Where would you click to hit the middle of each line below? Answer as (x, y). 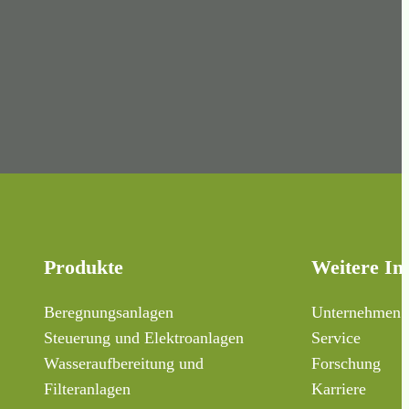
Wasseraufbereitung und (124, 363)
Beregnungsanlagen (109, 312)
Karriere (339, 388)
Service (336, 337)
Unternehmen (356, 312)
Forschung (346, 363)
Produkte (84, 267)
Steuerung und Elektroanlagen (144, 337)
